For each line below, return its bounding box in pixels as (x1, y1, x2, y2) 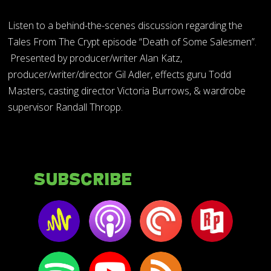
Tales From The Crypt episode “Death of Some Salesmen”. (8, 34, 257, 48)
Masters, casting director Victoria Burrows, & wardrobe (8, 83, 246, 97)
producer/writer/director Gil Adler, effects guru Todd (8, 67, 232, 81)
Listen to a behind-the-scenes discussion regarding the (8, 18, 243, 32)
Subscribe (33, 170, 132, 190)
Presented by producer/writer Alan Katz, (8, 51, 183, 65)
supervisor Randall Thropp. (8, 100, 123, 114)
